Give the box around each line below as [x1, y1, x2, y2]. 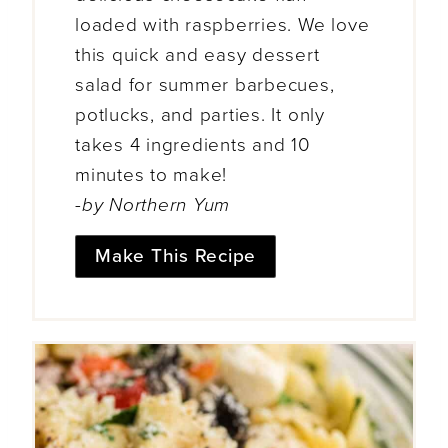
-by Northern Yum [75, 193, 231, 216]
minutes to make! [75, 163, 228, 186]
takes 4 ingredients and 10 [75, 133, 311, 156]
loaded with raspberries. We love [75, 13, 370, 36]
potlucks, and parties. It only [75, 103, 325, 126]
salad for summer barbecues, [75, 73, 335, 96]
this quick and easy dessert [75, 43, 320, 66]
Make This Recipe [95, 245, 257, 268]
